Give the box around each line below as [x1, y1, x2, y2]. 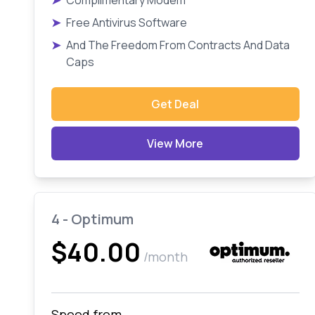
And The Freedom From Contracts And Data [66, 37, 290, 53]
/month [143, 248, 188, 265]
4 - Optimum [51, 210, 134, 229]
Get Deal [151, 96, 200, 112]
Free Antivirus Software [66, 15, 187, 30]
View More [147, 136, 204, 151]
